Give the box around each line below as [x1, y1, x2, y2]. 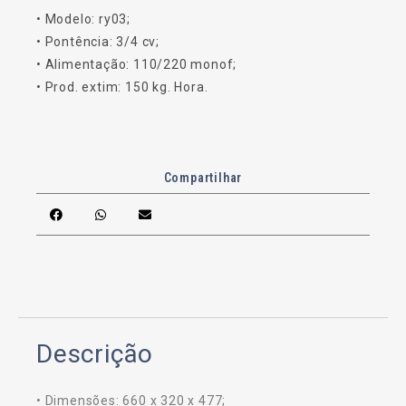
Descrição [36, 339, 154, 369]
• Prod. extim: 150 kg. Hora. [36, 80, 208, 94]
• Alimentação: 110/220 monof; [36, 57, 237, 72]
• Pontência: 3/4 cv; [36, 34, 159, 49]
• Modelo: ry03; [36, 12, 130, 26]
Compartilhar [163, 170, 243, 185]
